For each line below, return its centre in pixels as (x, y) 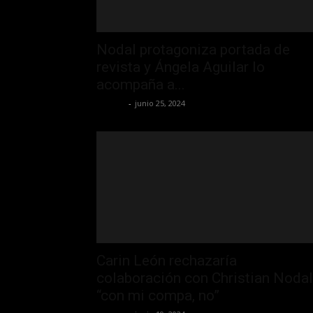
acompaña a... (141, 84)
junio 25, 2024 (160, 103)
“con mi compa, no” (158, 295)
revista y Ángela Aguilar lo (181, 67)
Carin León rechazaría (167, 260)
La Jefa (111, 103)
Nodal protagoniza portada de (193, 49)
